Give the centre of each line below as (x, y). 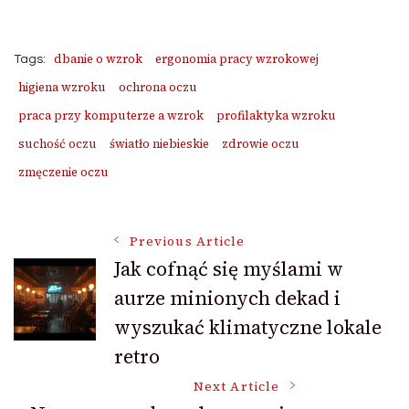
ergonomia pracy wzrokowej (237, 59)
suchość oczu (58, 144)
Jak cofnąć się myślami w (229, 269)
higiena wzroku (62, 88)
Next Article (236, 387)
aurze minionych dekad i (227, 299)
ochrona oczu (158, 88)
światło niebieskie (159, 144)
